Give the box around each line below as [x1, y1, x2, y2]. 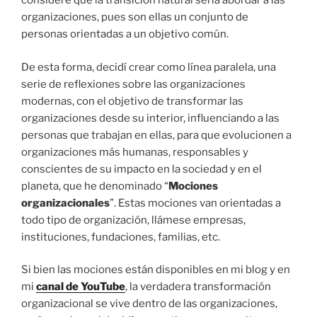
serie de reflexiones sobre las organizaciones [21, 77, 246, 91]
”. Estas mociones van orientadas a [110, 196, 281, 209]
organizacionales [21, 196, 110, 209]
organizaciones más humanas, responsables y [21, 145, 248, 158]
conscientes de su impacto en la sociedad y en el [21, 162, 262, 175]
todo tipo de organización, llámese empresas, [21, 213, 246, 226]
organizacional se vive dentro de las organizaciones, [21, 297, 277, 311]
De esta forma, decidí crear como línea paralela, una [21, 60, 276, 74]
